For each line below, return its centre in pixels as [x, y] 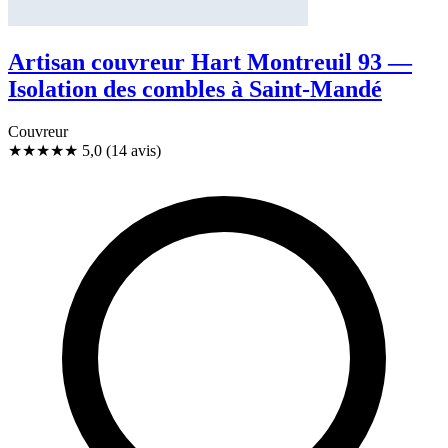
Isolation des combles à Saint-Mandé [195, 89]
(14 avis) [133, 151]
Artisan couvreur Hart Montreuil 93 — [210, 62]
